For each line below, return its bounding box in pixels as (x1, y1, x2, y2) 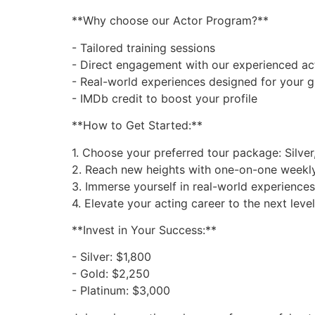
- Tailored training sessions (72, 40, 215, 55)
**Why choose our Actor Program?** (72, 13, 269, 28)
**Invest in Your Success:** (72, 222, 217, 237)
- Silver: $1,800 (72, 250, 151, 264)
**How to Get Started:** (72, 118, 202, 133)
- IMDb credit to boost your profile (72, 91, 257, 105)
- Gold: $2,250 (72, 266, 150, 281)
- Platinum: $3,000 (72, 283, 170, 298)
